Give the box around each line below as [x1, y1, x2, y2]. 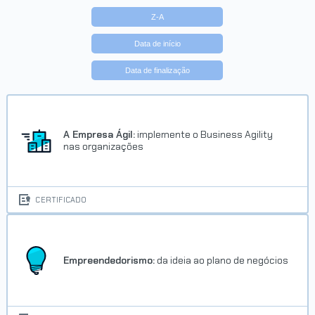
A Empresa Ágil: [63, 128, 136, 141]
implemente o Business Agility [135, 128, 274, 141]
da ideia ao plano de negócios [155, 253, 289, 266]
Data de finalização [124, 66, 190, 75]
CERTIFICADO [35, 195, 87, 205]
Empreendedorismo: [63, 253, 155, 266]
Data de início [134, 39, 181, 48]
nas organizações [63, 140, 144, 153]
